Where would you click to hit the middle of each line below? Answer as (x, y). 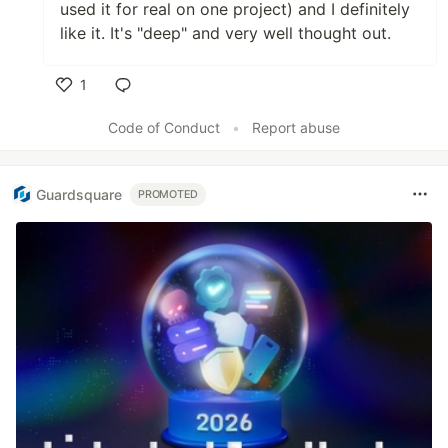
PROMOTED (168, 194)
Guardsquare (79, 194)
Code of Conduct (164, 128)
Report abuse (296, 128)
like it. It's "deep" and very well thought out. (225, 33)
